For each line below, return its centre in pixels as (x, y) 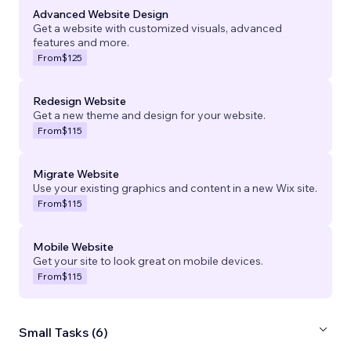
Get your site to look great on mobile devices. (148, 261)
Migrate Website (76, 174)
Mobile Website (73, 247)
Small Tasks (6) (63, 332)
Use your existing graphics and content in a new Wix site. (175, 188)
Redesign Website (80, 101)
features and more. (81, 43)
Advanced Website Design (101, 14)
